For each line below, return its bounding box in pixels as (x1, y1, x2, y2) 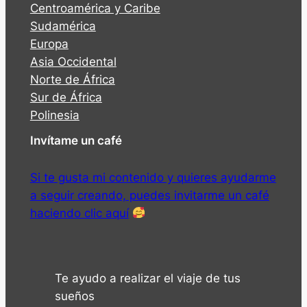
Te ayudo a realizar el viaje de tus (54, 271, 241, 286)
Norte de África (29, 73, 115, 87)
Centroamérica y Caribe (29, 1, 160, 16)
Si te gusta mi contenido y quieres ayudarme (29, 170, 276, 184)
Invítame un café (29, 134, 122, 148)
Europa (29, 37, 69, 51)
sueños (54, 289, 95, 304)
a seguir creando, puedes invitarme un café (29, 188, 269, 202)
